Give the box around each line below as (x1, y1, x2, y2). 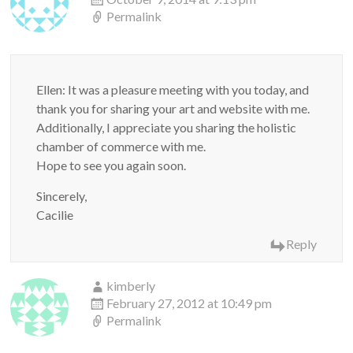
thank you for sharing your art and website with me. (36, 101, 310, 117)
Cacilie (36, 207, 74, 223)
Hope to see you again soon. (36, 158, 187, 173)
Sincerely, (36, 188, 87, 204)
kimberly (106, 278, 156, 294)
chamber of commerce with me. (36, 139, 206, 154)
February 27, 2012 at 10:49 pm (106, 295, 273, 311)
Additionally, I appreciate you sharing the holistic (36, 120, 297, 136)
